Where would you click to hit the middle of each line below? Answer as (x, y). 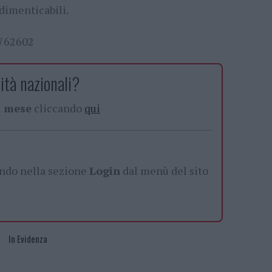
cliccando (58, 108)
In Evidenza (28, 239)
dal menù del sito (164, 171)
